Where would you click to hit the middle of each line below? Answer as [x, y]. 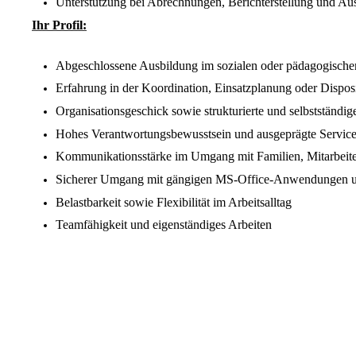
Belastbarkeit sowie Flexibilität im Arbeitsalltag [174, 202]
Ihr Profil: [59, 25]
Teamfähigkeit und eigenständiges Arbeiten [164, 225]
